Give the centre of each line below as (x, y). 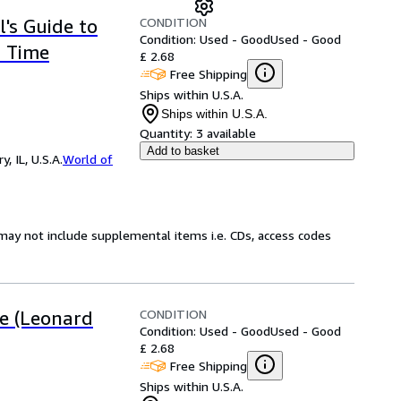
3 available (226, 133)
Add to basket (183, 151)
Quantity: (166, 133)
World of (88, 159)
